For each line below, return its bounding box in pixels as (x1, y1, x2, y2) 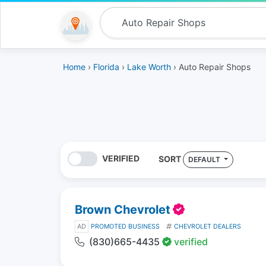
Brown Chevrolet (75, 202, 170, 217)
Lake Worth (127, 62, 171, 72)
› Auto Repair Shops (171, 62, 251, 72)
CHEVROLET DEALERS (174, 222, 241, 230)
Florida (93, 62, 119, 72)
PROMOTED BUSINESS (91, 222, 160, 230)
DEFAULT (188, 155, 222, 164)
